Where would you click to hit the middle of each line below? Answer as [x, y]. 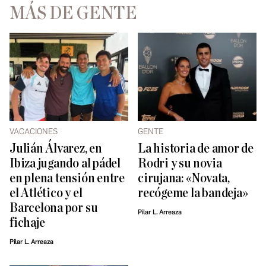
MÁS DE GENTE [73, 13]
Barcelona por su [54, 208]
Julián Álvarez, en [56, 148]
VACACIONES [34, 131]
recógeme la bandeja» [193, 193]
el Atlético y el [46, 193]
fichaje [27, 223]
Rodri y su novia [180, 163]
